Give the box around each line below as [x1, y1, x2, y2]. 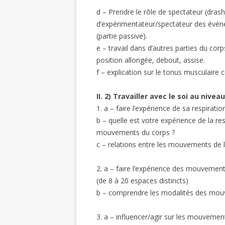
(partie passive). [96, 31, 147, 41]
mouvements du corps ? [96, 128, 175, 137]
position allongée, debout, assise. [96, 55, 205, 65]
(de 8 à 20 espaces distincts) [96, 176, 188, 185]
